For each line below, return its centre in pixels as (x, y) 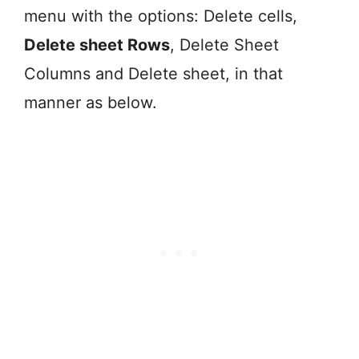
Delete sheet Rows (97, 44)
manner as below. (91, 102)
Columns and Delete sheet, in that (153, 73)
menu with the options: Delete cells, (161, 16)
